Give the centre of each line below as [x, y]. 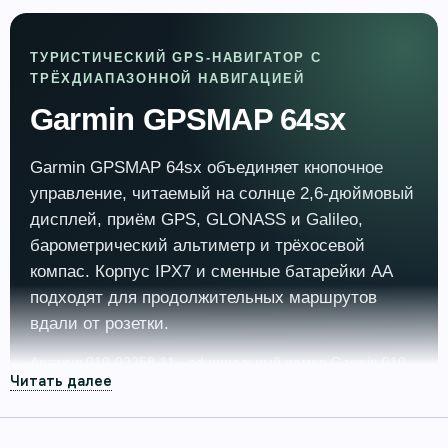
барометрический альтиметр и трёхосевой [197, 245]
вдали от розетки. [99, 323]
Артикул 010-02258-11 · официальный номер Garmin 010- [220, 361]
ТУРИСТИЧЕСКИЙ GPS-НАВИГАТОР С [176, 57]
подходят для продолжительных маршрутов [203, 297]
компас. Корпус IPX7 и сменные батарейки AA [211, 271]
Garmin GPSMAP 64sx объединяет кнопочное [206, 167]
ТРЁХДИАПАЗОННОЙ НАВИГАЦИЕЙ [167, 78]
